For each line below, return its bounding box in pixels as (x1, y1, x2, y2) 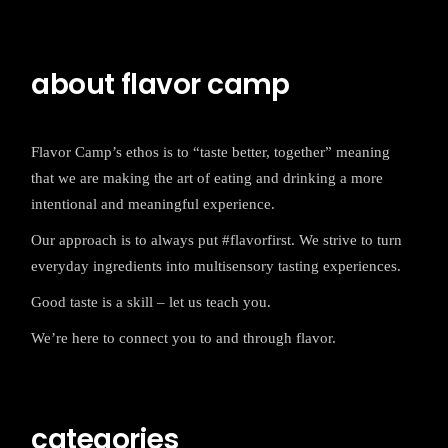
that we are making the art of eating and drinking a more (31, 170, 384, 187)
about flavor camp (31, 65, 290, 105)
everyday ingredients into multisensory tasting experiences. (31, 258, 402, 275)
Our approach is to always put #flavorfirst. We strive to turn (31, 232, 403, 249)
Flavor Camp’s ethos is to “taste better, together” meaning (31, 144, 391, 161)
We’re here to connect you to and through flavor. (31, 330, 337, 347)
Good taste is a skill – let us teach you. (31, 294, 272, 311)
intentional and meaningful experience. (31, 196, 276, 213)
